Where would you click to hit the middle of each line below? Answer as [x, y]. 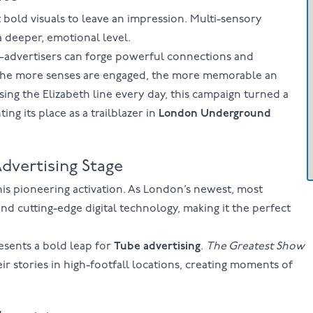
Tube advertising [157, 247]
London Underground [214, 114]
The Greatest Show [255, 247]
